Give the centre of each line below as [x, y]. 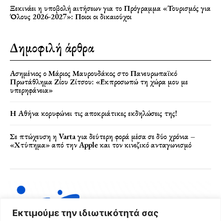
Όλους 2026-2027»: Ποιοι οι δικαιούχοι [71, 16]
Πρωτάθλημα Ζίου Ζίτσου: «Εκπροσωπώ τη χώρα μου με [99, 81]
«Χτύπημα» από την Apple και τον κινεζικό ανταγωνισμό [101, 145]
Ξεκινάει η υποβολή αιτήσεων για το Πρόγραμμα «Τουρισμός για [110, 8]
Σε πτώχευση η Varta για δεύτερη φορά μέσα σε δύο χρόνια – [103, 136]
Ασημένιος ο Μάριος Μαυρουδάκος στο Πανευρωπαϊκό [93, 73]
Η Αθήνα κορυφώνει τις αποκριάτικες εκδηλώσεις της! [93, 113]
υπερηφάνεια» [31, 90]
